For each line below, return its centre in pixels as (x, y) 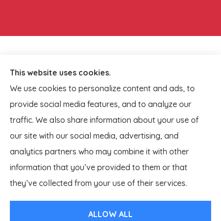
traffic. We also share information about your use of (104, 120)
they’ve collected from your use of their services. (98, 183)
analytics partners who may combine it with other (99, 151)
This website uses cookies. (60, 73)
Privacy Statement (166, 173)
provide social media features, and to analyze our (101, 104)
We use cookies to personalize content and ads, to (102, 88)
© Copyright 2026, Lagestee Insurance (81, 173)
